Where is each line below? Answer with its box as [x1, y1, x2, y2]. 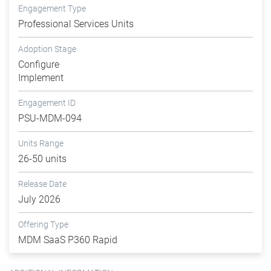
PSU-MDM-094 [18, 113, 82, 125]
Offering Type [18, 220, 68, 230]
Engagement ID [18, 98, 76, 108]
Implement [18, 72, 64, 84]
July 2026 [18, 194, 60, 206]
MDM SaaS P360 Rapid [18, 234, 117, 246]
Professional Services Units [18, 18, 134, 30]
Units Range [18, 139, 64, 149]
